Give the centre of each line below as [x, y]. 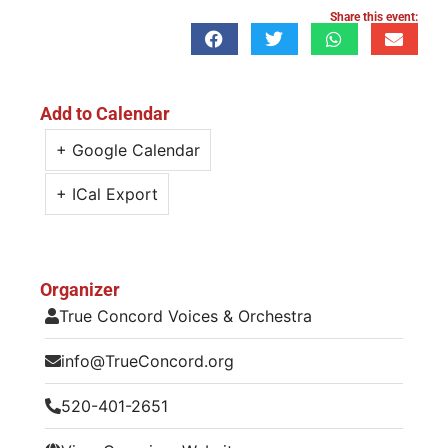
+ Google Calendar [128, 149]
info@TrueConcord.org [147, 360]
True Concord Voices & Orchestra [185, 315]
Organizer [80, 289]
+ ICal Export [107, 193]
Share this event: [374, 16]
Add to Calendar [105, 113]
